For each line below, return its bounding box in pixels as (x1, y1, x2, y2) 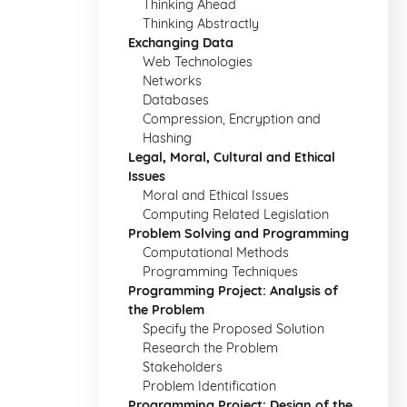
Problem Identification (143, 378, 276, 394)
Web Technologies (143, 54, 253, 70)
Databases (143, 92, 209, 108)
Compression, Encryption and (143, 111, 321, 127)
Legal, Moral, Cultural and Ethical (128, 149, 335, 165)
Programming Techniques (143, 263, 298, 280)
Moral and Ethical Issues (143, 187, 289, 203)
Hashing (143, 130, 192, 146)
